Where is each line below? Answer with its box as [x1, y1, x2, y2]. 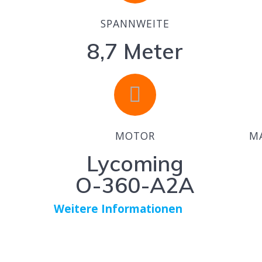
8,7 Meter [87, 37, 183, 65]
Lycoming [86, 150, 184, 177]
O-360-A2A [75, 171, 195, 199]
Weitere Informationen [54, 201, 183, 216]
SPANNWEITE [100, 16, 170, 31]
